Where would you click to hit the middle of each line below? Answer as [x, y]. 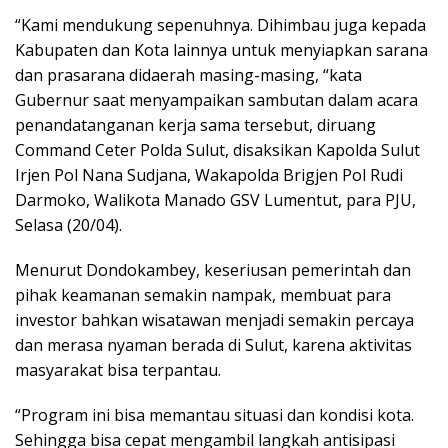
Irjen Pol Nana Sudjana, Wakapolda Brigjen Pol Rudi [209, 174]
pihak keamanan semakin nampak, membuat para [203, 294]
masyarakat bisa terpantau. [118, 369]
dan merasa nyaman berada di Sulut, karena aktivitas [213, 344]
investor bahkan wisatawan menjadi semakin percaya [214, 319]
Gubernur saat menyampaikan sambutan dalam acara [216, 99]
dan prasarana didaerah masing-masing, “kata [188, 74]
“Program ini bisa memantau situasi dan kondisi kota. [214, 414]
